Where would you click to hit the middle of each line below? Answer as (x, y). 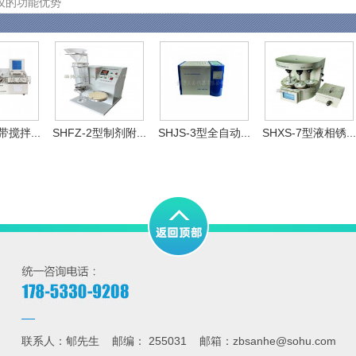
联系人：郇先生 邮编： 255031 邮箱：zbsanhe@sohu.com (179, 341)
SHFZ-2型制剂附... (99, 133)
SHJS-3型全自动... (204, 133)
